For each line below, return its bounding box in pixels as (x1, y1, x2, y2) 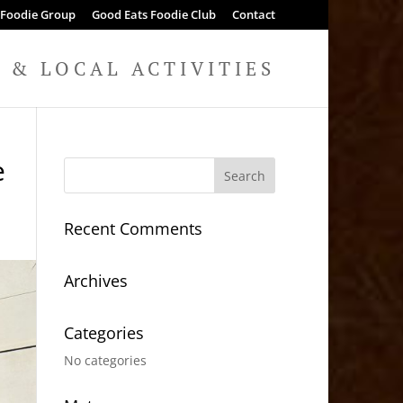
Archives (63, 270, 128, 291)
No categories (63, 352, 147, 369)
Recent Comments (63, 218, 202, 239)
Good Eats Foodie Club (91, 5, 216, 22)
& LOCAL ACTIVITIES (10, 55, 275, 81)
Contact (231, 5, 275, 22)
